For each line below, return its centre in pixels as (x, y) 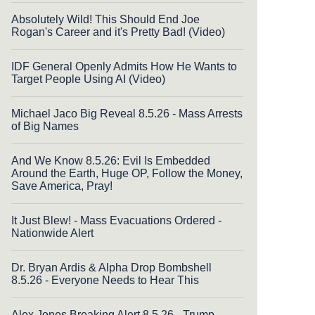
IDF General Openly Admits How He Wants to (124, 66)
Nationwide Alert (52, 233)
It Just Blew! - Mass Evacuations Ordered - (116, 220)
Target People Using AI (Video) (88, 79)
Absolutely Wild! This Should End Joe (105, 19)
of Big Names (45, 126)
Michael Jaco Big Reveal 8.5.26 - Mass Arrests (127, 113)
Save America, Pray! (62, 186)
